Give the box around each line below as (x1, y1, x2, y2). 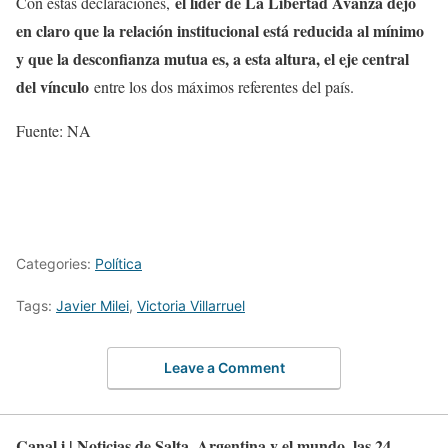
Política (95, 254, 142, 272)
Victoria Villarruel (137, 296, 245, 314)
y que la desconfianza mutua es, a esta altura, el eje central (16, 46, 409, 70)
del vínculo (16, 74, 89, 98)
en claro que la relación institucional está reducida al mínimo (16, 18, 424, 42)
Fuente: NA (16, 119, 91, 141)
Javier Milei (56, 296, 129, 314)
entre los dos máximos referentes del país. (89, 75, 354, 97)
